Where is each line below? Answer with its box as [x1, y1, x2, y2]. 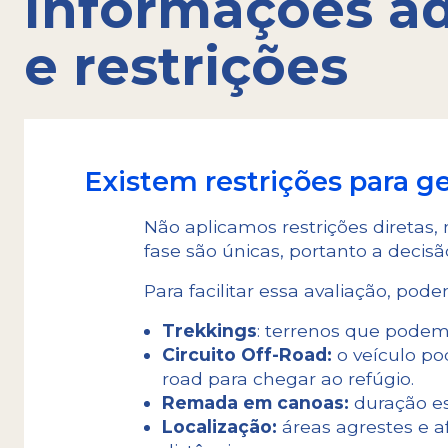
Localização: [161, 415, 277, 437]
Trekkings [161, 319, 257, 341]
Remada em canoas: [161, 391, 349, 413]
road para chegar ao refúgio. [161, 367, 419, 389]
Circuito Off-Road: [161, 343, 332, 365]
